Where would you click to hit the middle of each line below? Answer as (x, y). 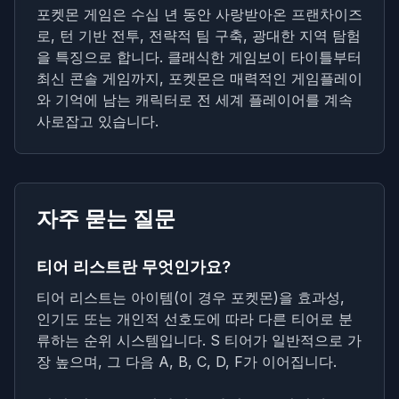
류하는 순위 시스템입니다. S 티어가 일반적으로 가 (199, 341)
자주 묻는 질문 (106, 219)
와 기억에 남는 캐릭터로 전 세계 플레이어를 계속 (195, 100)
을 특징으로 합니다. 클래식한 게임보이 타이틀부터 (199, 57)
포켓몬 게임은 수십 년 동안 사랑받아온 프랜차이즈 (199, 15)
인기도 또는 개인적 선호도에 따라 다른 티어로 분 (195, 319)
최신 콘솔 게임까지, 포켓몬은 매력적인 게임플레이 (199, 79)
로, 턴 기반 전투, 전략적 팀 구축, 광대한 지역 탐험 (199, 36)
